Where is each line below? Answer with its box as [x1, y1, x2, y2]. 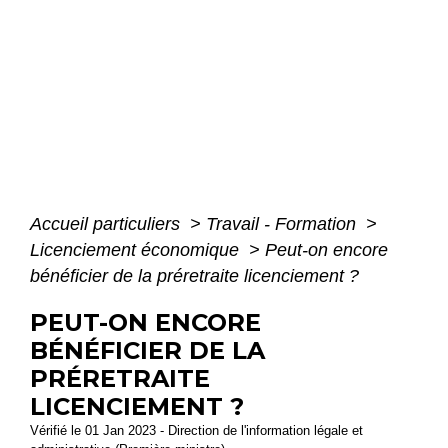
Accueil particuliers [30, 214, 185, 235]
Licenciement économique [30, 240, 244, 261]
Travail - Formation [206, 214, 361, 235]
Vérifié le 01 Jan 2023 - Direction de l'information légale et [30, 423, 363, 439]
